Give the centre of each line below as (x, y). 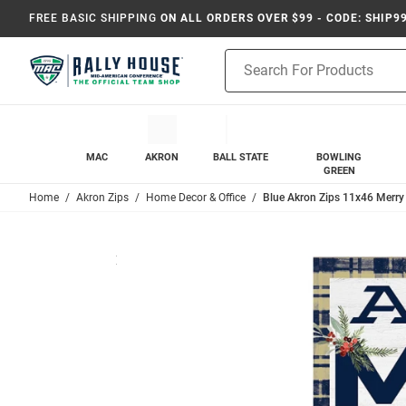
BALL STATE (240, 157)
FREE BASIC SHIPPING (93, 18)
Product (247, 58)
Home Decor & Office (196, 198)
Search (244, 77)
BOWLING (339, 157)
